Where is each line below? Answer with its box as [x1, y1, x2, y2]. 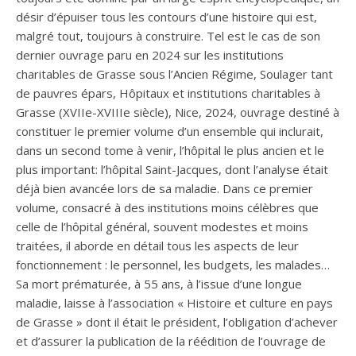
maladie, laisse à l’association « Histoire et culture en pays [16, 294, 333, 311]
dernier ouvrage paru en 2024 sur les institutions [16, 46, 284, 63]
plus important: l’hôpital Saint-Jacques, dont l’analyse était [16, 161, 328, 177]
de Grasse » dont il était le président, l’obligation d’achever [16, 313, 338, 330]
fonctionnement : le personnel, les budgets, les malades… [16, 256, 330, 273]
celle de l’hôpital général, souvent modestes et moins [16, 218, 308, 234]
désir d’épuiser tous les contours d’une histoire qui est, [16, 8, 317, 25]
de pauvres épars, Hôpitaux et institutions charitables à [16, 84, 320, 101]
